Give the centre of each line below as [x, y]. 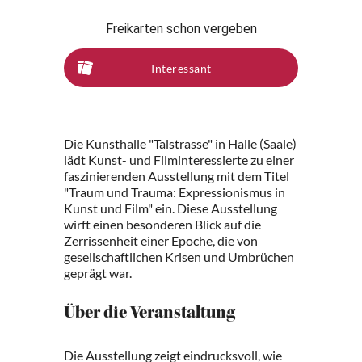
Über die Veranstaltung [149, 314]
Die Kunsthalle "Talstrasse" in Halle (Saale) [180, 143]
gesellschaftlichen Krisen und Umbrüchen [179, 257]
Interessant [181, 68]
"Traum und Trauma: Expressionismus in [175, 192]
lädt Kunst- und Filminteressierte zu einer [179, 160]
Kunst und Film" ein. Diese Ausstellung [170, 208]
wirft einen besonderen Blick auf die [162, 224]
